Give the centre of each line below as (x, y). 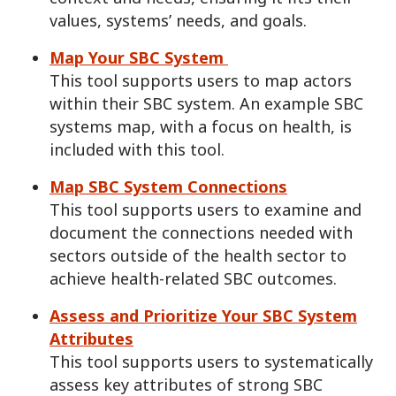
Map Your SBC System (139, 58)
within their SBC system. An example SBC (206, 104)
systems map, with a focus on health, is (201, 127)
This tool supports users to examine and (206, 210)
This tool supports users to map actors (201, 81)
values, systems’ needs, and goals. (180, 21)
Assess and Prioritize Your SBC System (203, 316)
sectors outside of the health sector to (198, 256)
